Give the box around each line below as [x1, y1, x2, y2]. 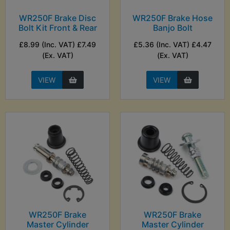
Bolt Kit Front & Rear [18, 23, 97, 33]
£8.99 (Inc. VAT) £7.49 [19, 40, 96, 49]
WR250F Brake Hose [132, 13, 213, 24]
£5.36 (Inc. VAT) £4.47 [133, 40, 212, 49]
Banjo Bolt [152, 23, 193, 33]
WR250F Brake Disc [19, 13, 96, 24]
